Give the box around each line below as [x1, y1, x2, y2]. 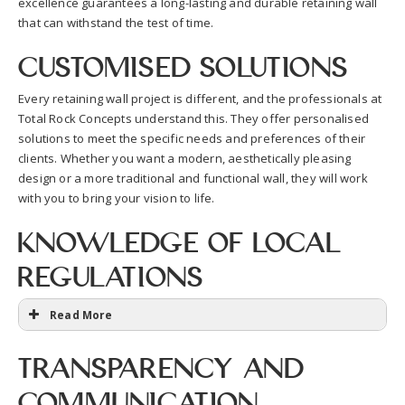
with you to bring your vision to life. [18, 189, 215, 206]
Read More [50, 306, 112, 322]
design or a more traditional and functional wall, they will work [18, 169, 368, 186]
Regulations [18, 248, 204, 298]
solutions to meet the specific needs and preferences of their [18, 129, 366, 146]
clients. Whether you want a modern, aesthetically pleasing [18, 149, 352, 166]
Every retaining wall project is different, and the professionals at [18, 89, 382, 107]
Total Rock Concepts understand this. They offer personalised [18, 109, 370, 127]
